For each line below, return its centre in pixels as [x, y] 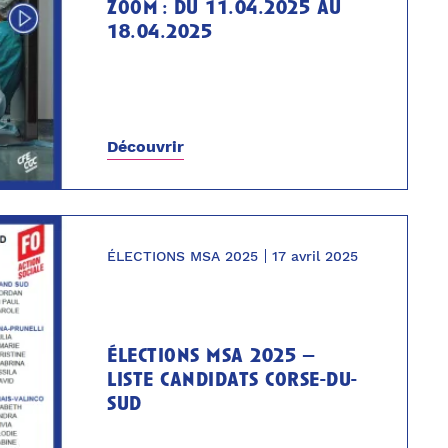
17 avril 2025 [315, 255]
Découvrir [146, 146]
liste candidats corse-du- [232, 381]
